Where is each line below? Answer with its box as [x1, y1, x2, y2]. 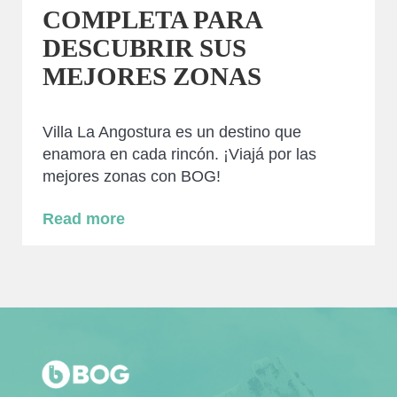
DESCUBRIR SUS [42, 34, 246, 63]
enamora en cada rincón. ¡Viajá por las [42, 145, 316, 164]
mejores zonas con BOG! [42, 167, 221, 186]
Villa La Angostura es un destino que [42, 123, 301, 142]
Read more [42, 210, 125, 229]
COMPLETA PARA [42, 5, 261, 35]
